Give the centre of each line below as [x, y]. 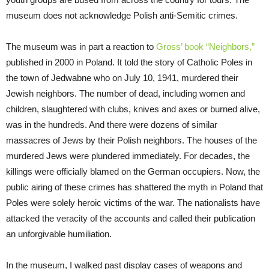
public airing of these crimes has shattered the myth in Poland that [134, 187]
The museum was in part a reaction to [81, 46]
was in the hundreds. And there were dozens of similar [112, 124]
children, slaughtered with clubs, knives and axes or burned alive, [133, 109]
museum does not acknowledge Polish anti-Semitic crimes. [122, 15]
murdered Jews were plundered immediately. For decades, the [128, 156]
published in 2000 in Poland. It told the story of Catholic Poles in [129, 62]
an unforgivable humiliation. [59, 234]
